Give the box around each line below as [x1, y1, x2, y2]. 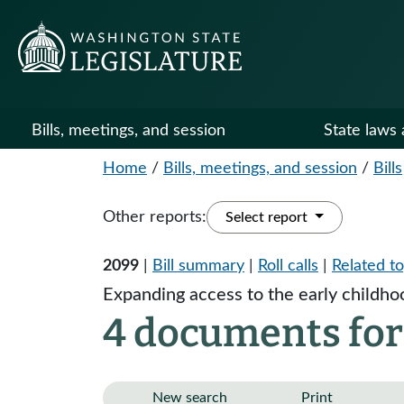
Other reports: [103, 209, 207, 225]
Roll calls [258, 258, 318, 274]
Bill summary [152, 258, 244, 274]
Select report [225, 210, 311, 225]
